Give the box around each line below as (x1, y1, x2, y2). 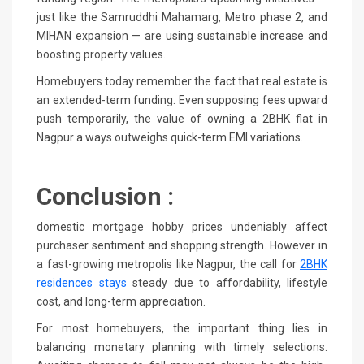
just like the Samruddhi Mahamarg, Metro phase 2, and (37, 10, 327, 24)
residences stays (37, 275, 132, 289)
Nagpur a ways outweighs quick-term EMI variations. (37, 130, 303, 144)
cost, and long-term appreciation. (37, 294, 206, 308)
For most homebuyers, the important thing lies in (37, 321, 327, 335)
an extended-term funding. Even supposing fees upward (37, 93, 327, 106)
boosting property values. (37, 47, 166, 61)
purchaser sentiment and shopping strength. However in (37, 238, 327, 252)
